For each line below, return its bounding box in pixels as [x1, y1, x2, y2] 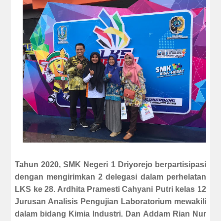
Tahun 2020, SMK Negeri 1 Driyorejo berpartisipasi [15, 160, 206, 169]
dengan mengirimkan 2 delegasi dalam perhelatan [15, 173, 206, 182]
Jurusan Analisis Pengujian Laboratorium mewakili [15, 197, 206, 206]
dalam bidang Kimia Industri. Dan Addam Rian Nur [15, 210, 206, 219]
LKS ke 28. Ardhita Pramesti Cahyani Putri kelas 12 [15, 185, 206, 194]
